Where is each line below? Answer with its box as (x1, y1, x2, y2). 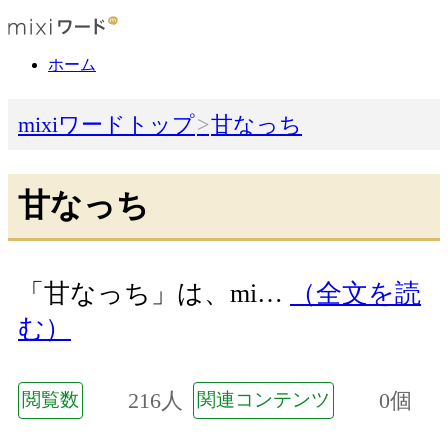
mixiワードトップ (18, 112, 195, 138)
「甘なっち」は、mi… (18, 279, 290, 309)
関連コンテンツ (197, 388, 330, 410)
